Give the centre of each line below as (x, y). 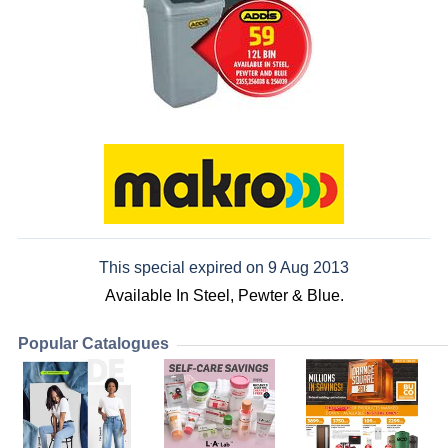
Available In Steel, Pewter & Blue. (224, 296)
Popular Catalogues (93, 344)
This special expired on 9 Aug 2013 (224, 268)
